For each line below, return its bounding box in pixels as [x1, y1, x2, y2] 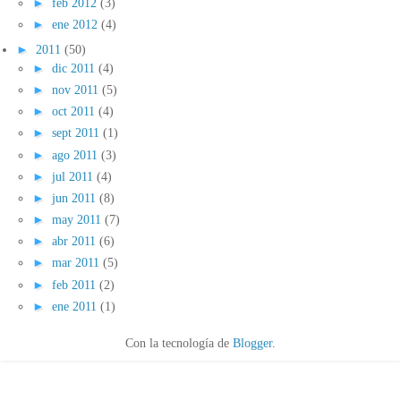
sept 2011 [52, 125, 103, 141]
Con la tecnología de [125, 336, 233, 351]
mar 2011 [52, 255, 103, 270]
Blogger [233, 336, 272, 351]
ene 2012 [52, 17, 101, 32]
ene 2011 [52, 298, 100, 313]
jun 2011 [52, 190, 99, 205]
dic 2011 [52, 60, 98, 75]
